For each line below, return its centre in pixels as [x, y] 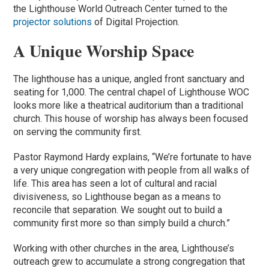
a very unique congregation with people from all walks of [132, 170]
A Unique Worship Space [104, 50]
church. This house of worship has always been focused [131, 118]
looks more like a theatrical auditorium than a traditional [128, 105]
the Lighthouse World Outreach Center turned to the [121, 8]
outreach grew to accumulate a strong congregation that [129, 261]
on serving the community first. [78, 131]
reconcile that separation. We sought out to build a [118, 210]
